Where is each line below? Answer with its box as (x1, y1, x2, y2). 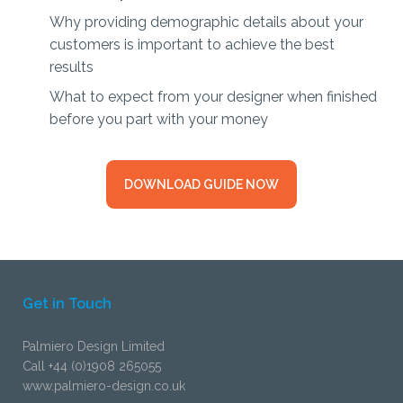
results (49, 58, 94, 76)
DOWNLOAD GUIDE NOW (124, 177, 279, 193)
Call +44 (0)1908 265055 (22, 359, 161, 374)
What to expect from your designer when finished (49, 88, 377, 106)
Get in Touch (22, 295, 112, 313)
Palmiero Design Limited (22, 339, 165, 354)
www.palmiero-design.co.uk (22, 379, 185, 394)
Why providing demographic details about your (49, 13, 363, 31)
